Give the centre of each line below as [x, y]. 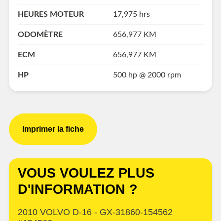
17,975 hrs [131, 14]
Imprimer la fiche [53, 129]
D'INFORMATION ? [78, 189]
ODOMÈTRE [40, 34]
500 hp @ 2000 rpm [147, 75]
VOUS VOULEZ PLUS [86, 173]
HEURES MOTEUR [51, 14]
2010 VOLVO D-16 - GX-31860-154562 [95, 212]
